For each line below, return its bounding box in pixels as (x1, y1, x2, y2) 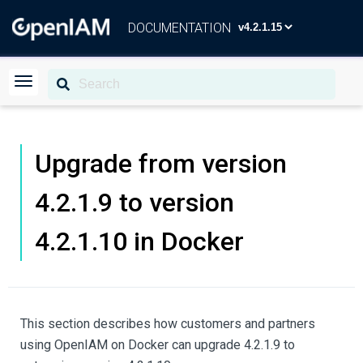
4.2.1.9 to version (35, 187, 234, 218)
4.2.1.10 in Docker (35, 226, 244, 257)
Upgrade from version (35, 148, 287, 179)
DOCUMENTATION (128, 20, 231, 36)
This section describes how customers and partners (20, 316, 315, 331)
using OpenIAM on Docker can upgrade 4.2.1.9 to (20, 337, 295, 352)
